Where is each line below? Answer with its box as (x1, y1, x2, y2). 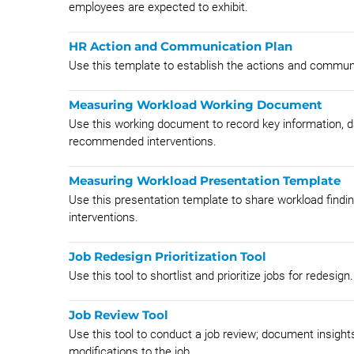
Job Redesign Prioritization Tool (69, 249, 266, 264)
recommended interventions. (69, 134, 217, 149)
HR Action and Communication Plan (69, 39, 292, 54)
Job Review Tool (69, 307, 168, 322)
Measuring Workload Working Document (69, 97, 322, 112)
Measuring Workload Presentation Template (69, 173, 341, 188)
